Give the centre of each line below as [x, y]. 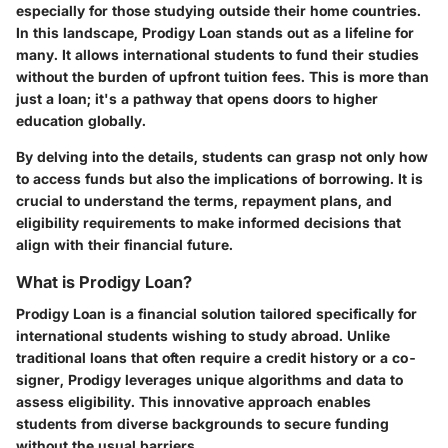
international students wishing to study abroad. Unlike [203, 335]
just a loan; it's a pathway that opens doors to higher [197, 98]
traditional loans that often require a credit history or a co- [216, 357]
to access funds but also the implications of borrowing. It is [219, 178]
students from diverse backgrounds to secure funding [202, 423]
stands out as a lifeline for [323, 32]
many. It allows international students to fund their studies [217, 54]
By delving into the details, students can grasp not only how [222, 156]
